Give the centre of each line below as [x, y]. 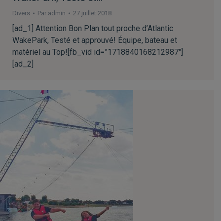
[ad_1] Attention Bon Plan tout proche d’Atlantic [93, 28]
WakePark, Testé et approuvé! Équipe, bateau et [95, 40]
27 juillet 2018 [92, 13]
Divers [21, 13]
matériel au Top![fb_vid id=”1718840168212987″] [98, 52]
